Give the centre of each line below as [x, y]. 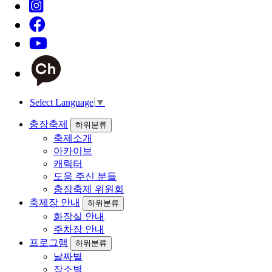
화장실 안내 [79, 217]
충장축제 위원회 [89, 189]
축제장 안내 [55, 203]
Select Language [62, 103]
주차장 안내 [79, 229]
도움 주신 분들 [85, 177]
